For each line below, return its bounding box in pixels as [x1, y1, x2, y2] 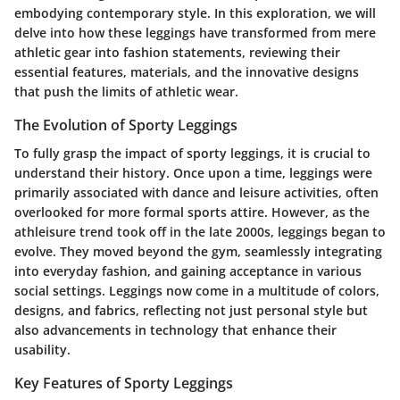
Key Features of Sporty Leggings [14, 372, 233, 393]
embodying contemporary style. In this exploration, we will [14, 4, 376, 21]
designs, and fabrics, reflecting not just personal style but [14, 301, 368, 319]
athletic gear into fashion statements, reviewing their [14, 43, 340, 61]
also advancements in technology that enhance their [14, 321, 337, 338]
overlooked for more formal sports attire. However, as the [14, 203, 370, 221]
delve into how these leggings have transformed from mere [14, 23, 376, 41]
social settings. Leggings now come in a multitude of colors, [14, 281, 379, 299]
